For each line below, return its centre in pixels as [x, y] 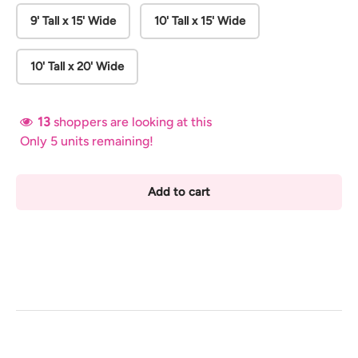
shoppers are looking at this [133, 122]
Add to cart [179, 192]
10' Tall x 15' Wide [200, 21]
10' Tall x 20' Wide [77, 67]
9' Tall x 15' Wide [73, 21]
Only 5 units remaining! [87, 141]
